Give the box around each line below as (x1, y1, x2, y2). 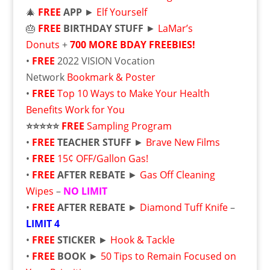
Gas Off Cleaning (139, 168, 215, 181)
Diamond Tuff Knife (139, 201, 228, 214)
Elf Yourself (96, 5, 147, 19)
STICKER (57, 233, 96, 246)
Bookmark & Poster (66, 71, 155, 84)
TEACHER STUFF (57, 136, 131, 149)
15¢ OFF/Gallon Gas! (57, 152, 151, 165)
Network (25, 71, 67, 84)
